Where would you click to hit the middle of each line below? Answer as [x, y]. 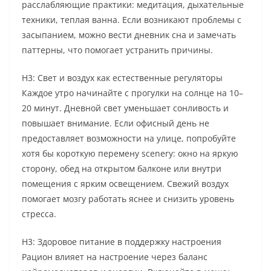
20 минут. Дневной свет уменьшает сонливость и [125, 108]
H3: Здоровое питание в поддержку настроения [122, 242]
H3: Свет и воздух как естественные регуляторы [122, 78]
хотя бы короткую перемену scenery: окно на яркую [130, 154]
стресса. [39, 214]
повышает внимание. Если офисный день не [116, 123]
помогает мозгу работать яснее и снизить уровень [128, 199]
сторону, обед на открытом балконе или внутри [122, 169]
